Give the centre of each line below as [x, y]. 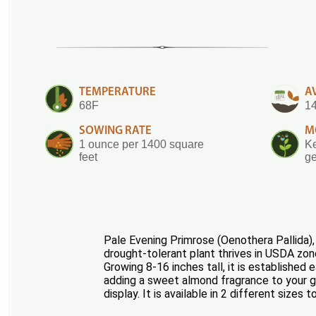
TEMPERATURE [117, 92]
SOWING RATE [115, 130]
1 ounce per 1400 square [141, 144]
